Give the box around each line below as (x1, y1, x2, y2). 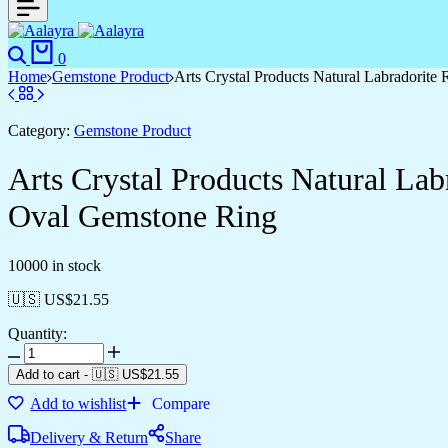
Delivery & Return (30, 428, 148, 446)
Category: (8, 122, 70, 139)
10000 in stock (8, 256, 101, 274)
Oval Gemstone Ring (8, 198, 277, 235)
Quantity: (8, 324, 67, 342)
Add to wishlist (30, 394, 127, 412)
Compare (152, 394, 211, 412)
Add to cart (16, 366, 80, 382)
